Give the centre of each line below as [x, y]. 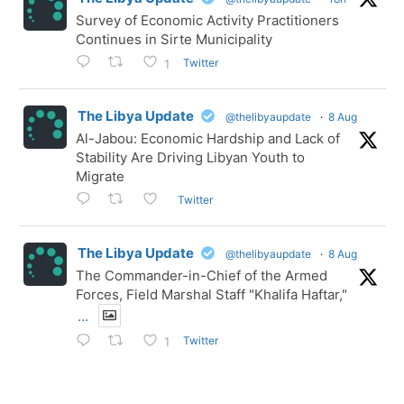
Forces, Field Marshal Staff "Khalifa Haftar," [211, 295]
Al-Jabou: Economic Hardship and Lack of [208, 139]
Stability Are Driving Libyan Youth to [190, 158]
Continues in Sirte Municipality [174, 40]
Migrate [100, 177]
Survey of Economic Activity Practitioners [207, 21]
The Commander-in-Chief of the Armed [202, 276]
